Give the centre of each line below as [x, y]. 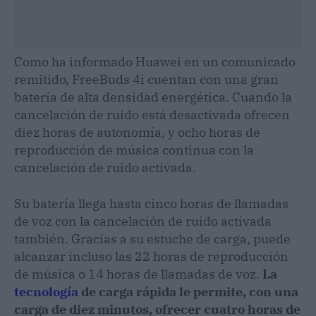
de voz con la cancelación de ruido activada [143, 221]
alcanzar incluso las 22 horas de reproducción [151, 256]
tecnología [46, 291]
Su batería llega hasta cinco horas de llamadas [151, 203]
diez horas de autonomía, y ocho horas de [137, 132]
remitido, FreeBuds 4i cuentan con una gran [146, 79]
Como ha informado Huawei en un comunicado [155, 61]
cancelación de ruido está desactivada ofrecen [152, 114]
